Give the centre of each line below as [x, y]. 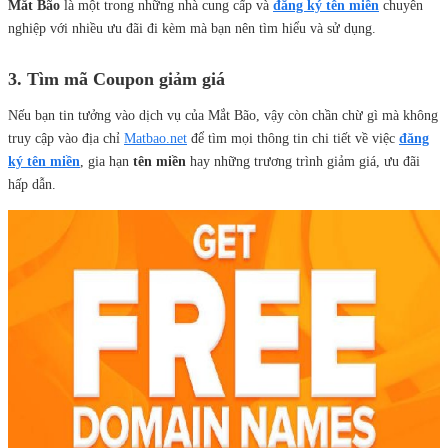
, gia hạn [104, 161]
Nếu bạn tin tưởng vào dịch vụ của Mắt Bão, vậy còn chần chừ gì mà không [223, 115]
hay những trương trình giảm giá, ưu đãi [303, 161]
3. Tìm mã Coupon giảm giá [116, 79]
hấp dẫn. [32, 184]
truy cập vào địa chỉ [66, 138]
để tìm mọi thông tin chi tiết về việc [293, 138]
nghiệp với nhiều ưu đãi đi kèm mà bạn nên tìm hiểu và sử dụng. [192, 28]
